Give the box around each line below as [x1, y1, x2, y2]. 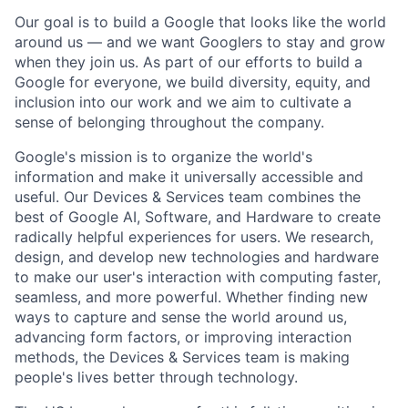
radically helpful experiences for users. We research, [15, 228, 373, 247]
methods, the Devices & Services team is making [15, 348, 350, 367]
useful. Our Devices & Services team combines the [15, 188, 361, 207]
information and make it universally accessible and [15, 168, 363, 187]
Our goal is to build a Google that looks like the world [15, 13, 386, 32]
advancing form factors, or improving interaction [15, 328, 352, 347]
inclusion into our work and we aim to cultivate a [15, 93, 352, 112]
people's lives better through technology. [15, 368, 298, 387]
